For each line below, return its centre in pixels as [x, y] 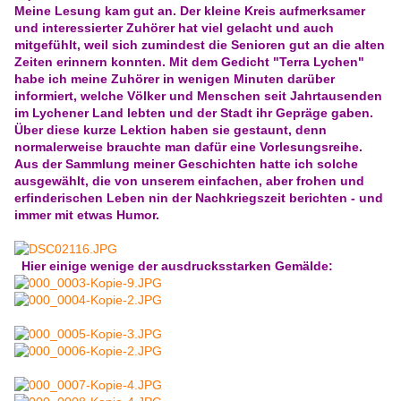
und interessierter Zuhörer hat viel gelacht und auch [174, 28]
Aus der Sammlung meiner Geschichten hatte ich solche [186, 164]
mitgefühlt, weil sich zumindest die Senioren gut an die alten [200, 45]
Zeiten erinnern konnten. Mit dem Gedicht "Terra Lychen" [189, 62]
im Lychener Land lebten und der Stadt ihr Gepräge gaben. [194, 113]
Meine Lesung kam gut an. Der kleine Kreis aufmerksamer [190, 11]
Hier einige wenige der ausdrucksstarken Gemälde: [177, 266]
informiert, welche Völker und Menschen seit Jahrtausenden [198, 96]
